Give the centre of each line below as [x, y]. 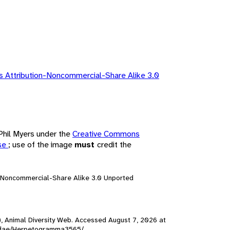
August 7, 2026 [133, 219]
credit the [114, 144]
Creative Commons [106, 133]
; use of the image [41, 144]
